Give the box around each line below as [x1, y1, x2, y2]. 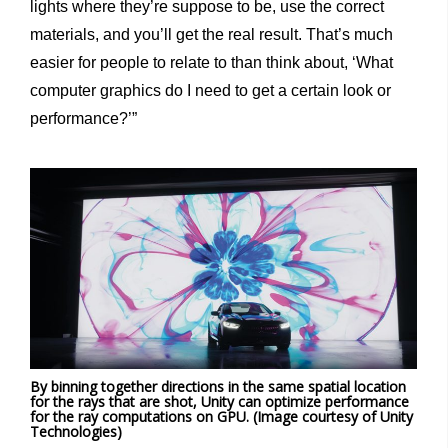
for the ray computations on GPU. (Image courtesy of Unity [30, 406, 413, 426]
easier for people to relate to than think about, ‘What [30, 54, 393, 72]
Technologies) [30, 421, 122, 441]
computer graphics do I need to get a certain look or [30, 82, 391, 100]
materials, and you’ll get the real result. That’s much [30, 26, 393, 44]
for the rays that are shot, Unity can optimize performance [30, 391, 409, 411]
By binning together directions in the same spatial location [30, 376, 406, 396]
